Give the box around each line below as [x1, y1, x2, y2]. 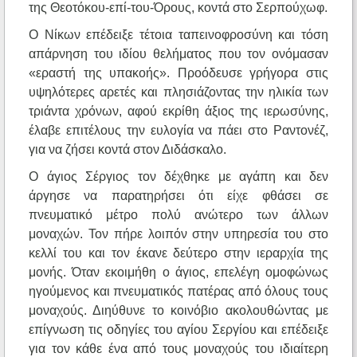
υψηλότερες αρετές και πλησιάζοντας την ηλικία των [29, 85, 328, 100]
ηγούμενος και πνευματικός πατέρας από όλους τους [29, 284, 328, 299]
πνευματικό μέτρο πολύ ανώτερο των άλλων [29, 208, 328, 222]
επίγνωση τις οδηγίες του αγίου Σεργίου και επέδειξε [29, 323, 328, 337]
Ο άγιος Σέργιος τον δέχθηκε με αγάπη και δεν [29, 170, 328, 184]
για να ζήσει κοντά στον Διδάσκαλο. [29, 143, 226, 157]
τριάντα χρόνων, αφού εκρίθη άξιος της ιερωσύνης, [29, 104, 328, 119]
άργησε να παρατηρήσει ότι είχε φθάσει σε [29, 189, 328, 203]
